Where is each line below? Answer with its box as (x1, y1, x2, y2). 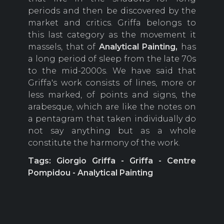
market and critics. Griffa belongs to (28, 18, 196, 28)
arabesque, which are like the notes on (28, 102, 196, 112)
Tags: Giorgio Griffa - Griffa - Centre (28, 156, 196, 166)
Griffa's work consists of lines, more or (28, 78, 196, 88)
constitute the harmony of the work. (28, 138, 180, 148)
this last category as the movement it (28, 30, 196, 40)
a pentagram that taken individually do (28, 114, 196, 124)
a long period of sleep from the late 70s (28, 54, 196, 64)
